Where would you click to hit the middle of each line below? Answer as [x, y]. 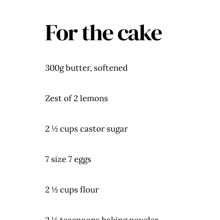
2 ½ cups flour [72, 190]
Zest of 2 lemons [77, 98]
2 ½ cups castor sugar [86, 129]
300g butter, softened [86, 68]
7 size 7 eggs [68, 159]
